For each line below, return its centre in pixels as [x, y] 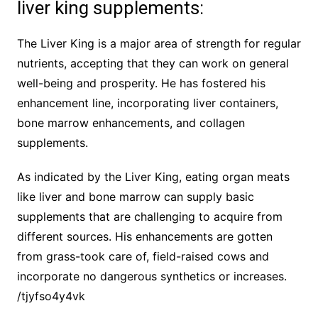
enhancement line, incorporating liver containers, [147, 103]
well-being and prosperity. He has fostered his [141, 83]
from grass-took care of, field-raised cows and [143, 257]
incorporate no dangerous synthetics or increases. [152, 276]
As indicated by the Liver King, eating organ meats [153, 177]
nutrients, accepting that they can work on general [153, 64]
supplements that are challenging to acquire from [149, 217]
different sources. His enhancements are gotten [144, 237]
